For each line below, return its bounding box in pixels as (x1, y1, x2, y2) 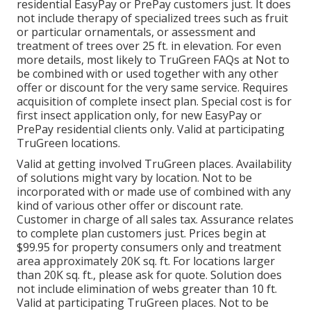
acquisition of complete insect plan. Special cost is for (17, 94, 292, 110)
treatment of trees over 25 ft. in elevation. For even (17, 38, 281, 54)
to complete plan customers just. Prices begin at (17, 226, 266, 242)
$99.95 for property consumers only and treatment (17, 239, 281, 255)
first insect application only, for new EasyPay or (17, 108, 262, 124)
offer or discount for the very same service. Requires (17, 80, 288, 96)
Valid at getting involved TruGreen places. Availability (17, 156, 292, 172)
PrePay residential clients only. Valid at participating (17, 121, 285, 137)
